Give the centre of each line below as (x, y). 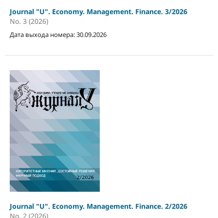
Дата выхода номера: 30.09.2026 (58, 34)
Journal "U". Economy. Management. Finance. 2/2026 (98, 206)
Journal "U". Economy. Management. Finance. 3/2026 (98, 11)
